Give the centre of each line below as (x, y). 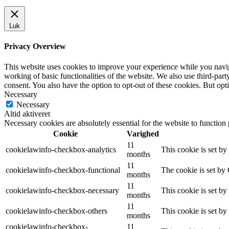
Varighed (143, 133)
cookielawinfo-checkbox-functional (63, 170)
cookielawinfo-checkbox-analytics (61, 149)
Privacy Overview (35, 47)
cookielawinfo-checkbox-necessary (62, 190)
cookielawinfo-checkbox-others (56, 211)
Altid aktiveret (27, 113)
